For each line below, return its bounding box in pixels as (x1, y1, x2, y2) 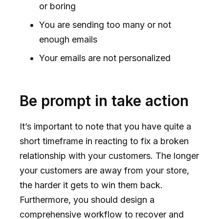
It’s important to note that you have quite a (20, 121, 191, 131)
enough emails (39, 34, 100, 44)
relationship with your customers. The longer (20, 150, 199, 161)
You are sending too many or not (39, 19, 171, 30)
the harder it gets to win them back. (20, 179, 163, 190)
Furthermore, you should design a (20, 194, 154, 205)
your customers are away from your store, (20, 165, 189, 175)
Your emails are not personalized (39, 52, 171, 63)
